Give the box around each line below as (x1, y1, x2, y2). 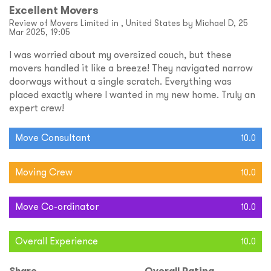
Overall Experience (15, 235, 98, 247)
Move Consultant (15, 131, 91, 144)
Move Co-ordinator (15, 200, 99, 213)
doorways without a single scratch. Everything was (9, 75, 232, 88)
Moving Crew (15, 166, 73, 178)
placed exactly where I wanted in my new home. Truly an (9, 88, 255, 101)
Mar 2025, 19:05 (9, 27, 70, 38)
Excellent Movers (9, 3, 99, 18)
